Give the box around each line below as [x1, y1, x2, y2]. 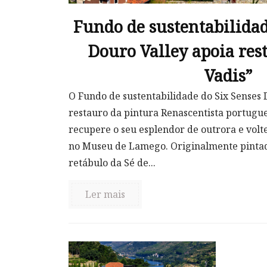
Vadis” [204, 64, 253, 86]
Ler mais [85, 187, 125, 201]
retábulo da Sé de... [69, 156, 156, 169]
